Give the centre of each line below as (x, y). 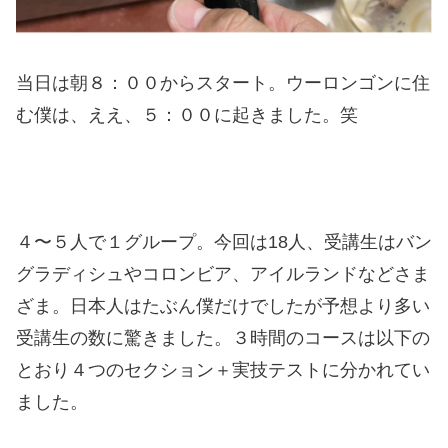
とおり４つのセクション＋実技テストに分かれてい (223, 369)
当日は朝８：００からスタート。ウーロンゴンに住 (223, 82)
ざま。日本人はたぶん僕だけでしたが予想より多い (223, 305)
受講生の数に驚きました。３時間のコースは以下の (223, 337)
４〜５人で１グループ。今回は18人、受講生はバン (224, 241)
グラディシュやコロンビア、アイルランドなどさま (223, 273)
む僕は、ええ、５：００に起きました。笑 (187, 114)
